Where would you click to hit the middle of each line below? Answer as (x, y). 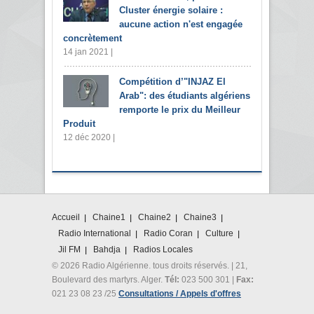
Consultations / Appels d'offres (180, 294)
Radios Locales (163, 250)
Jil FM (69, 250)
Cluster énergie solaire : (171, 11)
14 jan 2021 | (88, 52)
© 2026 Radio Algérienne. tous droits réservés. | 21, (150, 266)
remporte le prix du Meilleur (180, 110)
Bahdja (107, 250)
